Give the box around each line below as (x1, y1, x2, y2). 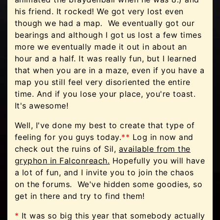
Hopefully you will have (110, 156, 205, 165)
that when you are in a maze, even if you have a (15, 65, 205, 75)
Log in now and (130, 132, 193, 142)
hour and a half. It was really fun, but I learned (15, 54, 197, 63)
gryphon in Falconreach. (15, 156, 110, 165)
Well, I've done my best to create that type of (15, 120, 195, 130)
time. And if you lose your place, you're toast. (15, 89, 196, 99)
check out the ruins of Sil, (15, 144, 119, 154)
